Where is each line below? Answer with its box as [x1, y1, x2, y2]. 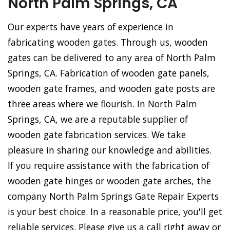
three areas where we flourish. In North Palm [8, 98, 197, 110]
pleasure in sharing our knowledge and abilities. [8, 144, 212, 157]
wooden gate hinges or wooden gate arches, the [8, 175, 211, 187]
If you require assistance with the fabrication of [8, 159, 209, 172]
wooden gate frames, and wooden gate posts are [8, 82, 215, 95]
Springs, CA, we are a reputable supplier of [8, 113, 188, 126]
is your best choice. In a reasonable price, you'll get [8, 205, 222, 218]
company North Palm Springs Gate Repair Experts [8, 190, 219, 203]
